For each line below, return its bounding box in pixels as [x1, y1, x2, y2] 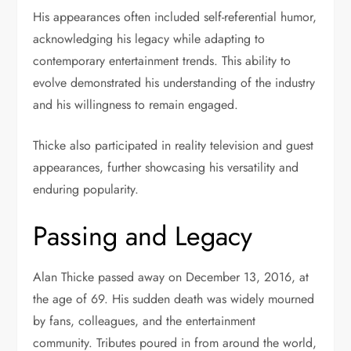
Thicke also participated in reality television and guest [33, 136, 314, 155]
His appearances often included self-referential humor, [33, 8, 317, 27]
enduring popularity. [33, 180, 139, 199]
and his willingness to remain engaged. [33, 96, 239, 114]
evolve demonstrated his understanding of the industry [33, 74, 316, 92]
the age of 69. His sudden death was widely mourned [33, 290, 315, 309]
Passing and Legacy [33, 217, 253, 256]
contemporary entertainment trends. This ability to [33, 52, 291, 71]
